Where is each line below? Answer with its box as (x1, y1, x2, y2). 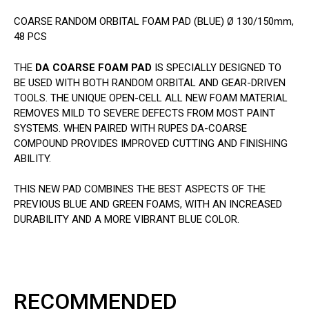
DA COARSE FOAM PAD (35, 61, 152, 74)
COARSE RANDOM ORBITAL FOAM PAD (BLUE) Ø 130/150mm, (14, 15, 294, 28)
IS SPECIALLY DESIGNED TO (152, 61, 281, 74)
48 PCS (14, 30, 47, 43)
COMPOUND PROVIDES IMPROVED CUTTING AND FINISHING (14, 137, 288, 150)
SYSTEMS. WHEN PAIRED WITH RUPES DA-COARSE (14, 121, 247, 134)
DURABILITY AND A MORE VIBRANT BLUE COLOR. (14, 213, 239, 226)
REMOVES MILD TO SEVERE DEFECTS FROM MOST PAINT (14, 106, 275, 119)
